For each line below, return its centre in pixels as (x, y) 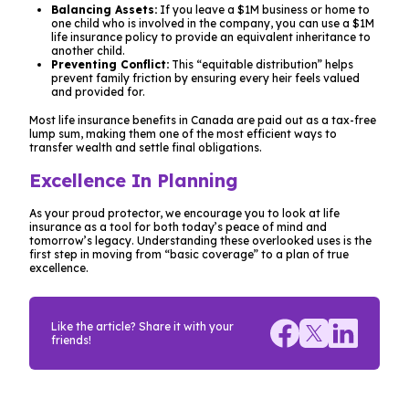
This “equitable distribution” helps (261, 64)
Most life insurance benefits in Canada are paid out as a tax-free (203, 120)
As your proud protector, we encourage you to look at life (184, 213)
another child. (88, 50)
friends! (71, 340)
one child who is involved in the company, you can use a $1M (213, 23)
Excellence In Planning (134, 180)
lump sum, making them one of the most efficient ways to (183, 133)
